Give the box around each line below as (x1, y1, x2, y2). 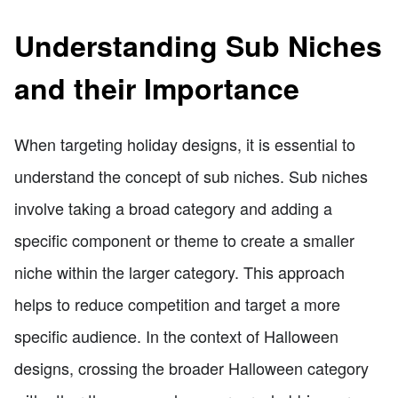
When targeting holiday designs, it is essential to (14, 132, 355, 156)
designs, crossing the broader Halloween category (14, 356, 369, 380)
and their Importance (14, 67, 299, 108)
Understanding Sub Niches (14, 24, 382, 66)
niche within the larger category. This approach (14, 260, 345, 284)
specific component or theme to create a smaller (14, 228, 354, 252)
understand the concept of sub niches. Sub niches (14, 164, 368, 188)
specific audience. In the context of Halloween (14, 324, 338, 348)
